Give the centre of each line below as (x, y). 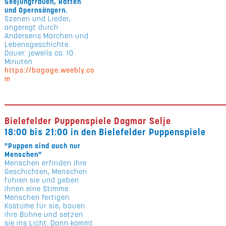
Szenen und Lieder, (38, 19)
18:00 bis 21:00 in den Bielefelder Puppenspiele (105, 132)
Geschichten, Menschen (46, 172)
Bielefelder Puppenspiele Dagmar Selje (88, 121)
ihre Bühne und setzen (44, 214)
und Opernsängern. (36, 10)
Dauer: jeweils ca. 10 (39, 53)
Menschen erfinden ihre (46, 163)
